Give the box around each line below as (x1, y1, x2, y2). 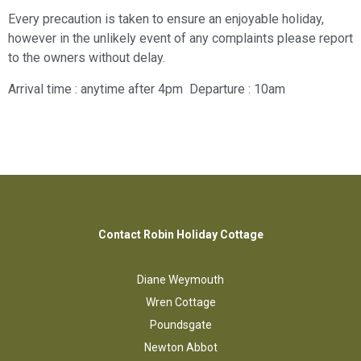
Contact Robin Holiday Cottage (98, 228, 263, 242)
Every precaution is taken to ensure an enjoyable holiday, (8, 11, 324, 27)
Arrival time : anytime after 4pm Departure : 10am (8, 81, 285, 97)
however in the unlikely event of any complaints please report (8, 31, 353, 47)
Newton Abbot (143, 341, 218, 355)
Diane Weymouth (137, 273, 224, 287)
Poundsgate (149, 318, 212, 332)
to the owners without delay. (8, 50, 165, 66)
